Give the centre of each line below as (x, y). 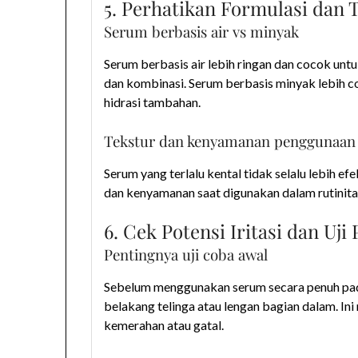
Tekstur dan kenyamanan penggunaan (230, 141)
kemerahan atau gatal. (164, 325)
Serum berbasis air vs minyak (202, 32)
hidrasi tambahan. (153, 102)
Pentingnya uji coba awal (186, 255)
